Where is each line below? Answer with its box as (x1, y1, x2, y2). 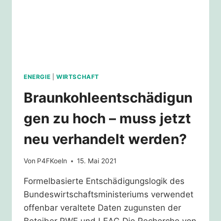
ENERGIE (24, 73, 51, 80)
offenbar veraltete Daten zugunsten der (24, 203, 181, 213)
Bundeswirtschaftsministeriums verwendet (24, 189, 193, 200)
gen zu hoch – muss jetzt (24, 110, 191, 127)
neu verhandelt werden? (24, 130, 187, 147)
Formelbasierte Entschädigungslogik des (24, 176, 184, 186)
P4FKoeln (37, 157, 68, 165)
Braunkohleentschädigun (24, 89, 192, 106)
